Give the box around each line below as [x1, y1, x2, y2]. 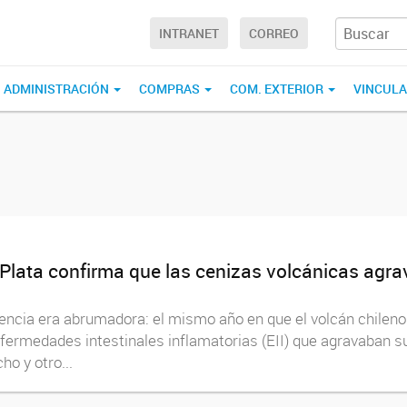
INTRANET [159, 25, 219, 43]
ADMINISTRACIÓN [4, 80, 112, 97]
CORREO [249, 25, 299, 43]
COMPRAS [139, 80, 203, 97]
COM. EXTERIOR [230, 80, 326, 97]
